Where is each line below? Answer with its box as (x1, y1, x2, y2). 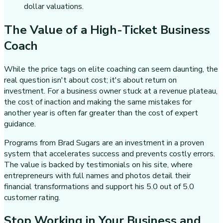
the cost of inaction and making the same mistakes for (4, 96, 192, 108)
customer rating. (4, 192, 60, 203)
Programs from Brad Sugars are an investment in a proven (4, 137, 204, 148)
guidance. (4, 118, 38, 129)
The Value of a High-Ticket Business (4, 21, 210, 38)
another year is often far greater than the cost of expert (4, 107, 198, 118)
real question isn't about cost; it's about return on (4, 74, 177, 86)
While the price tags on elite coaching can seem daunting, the (4, 63, 218, 75)
